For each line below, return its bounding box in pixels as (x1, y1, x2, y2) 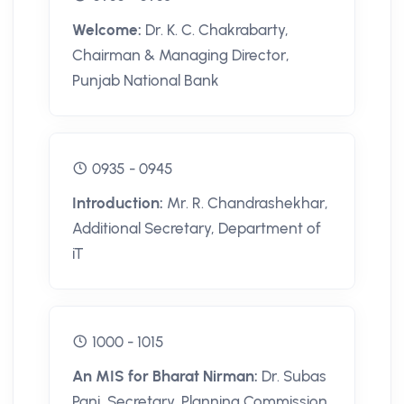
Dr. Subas (262, 367, 326, 386)
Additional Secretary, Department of (72, 219, 321, 238)
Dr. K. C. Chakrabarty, (145, 21, 289, 40)
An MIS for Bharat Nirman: (72, 367, 262, 386)
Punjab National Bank (72, 71, 219, 90)
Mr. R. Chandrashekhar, (167, 194, 328, 213)
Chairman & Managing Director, (72, 46, 289, 65)
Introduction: (72, 194, 167, 213)
